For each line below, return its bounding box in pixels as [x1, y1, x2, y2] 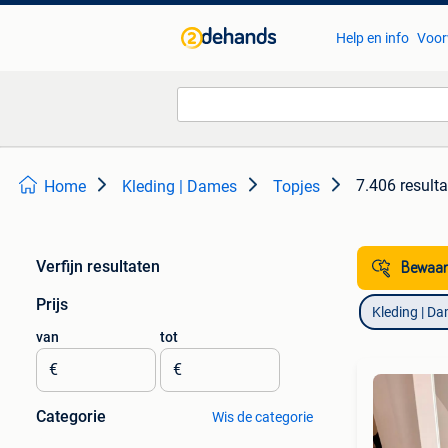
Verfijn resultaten [36, 257, 160, 276]
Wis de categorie [211, 409, 313, 425]
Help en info [335, 30, 409, 46]
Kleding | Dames [122, 177, 237, 196]
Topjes [273, 177, 320, 196]
